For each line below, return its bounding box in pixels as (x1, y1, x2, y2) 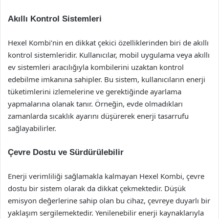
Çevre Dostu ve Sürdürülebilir (8, 148, 124, 157)
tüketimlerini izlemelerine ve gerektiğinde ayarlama (8, 87, 181, 96)
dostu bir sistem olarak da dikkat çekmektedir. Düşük (8, 183, 186, 193)
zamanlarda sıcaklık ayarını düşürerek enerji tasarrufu (8, 111, 189, 121)
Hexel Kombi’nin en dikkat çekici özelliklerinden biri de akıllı (8, 38, 209, 47)
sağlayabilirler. (8, 123, 56, 133)
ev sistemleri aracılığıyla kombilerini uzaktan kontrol (8, 62, 184, 72)
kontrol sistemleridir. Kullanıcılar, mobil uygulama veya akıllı (8, 50, 210, 60)
